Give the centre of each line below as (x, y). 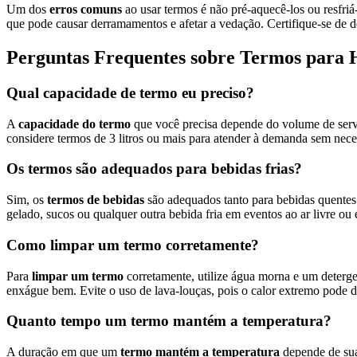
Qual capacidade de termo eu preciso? (130, 93)
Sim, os (27, 200)
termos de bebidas (97, 200)
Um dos (28, 10)
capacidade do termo (76, 124)
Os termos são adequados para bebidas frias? (154, 169)
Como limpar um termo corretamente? (133, 245)
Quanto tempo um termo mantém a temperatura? (169, 321)
